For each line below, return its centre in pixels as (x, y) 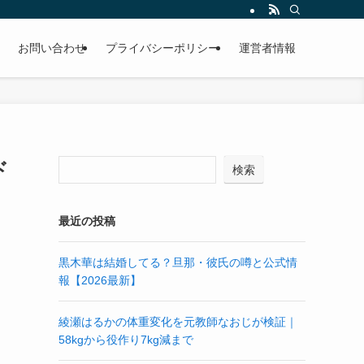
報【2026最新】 (100, 280)
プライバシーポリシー (162, 48)
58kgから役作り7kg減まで (126, 340)
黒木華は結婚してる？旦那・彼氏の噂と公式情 (178, 262)
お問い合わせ (52, 48)
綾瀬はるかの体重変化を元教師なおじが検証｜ (178, 322)
